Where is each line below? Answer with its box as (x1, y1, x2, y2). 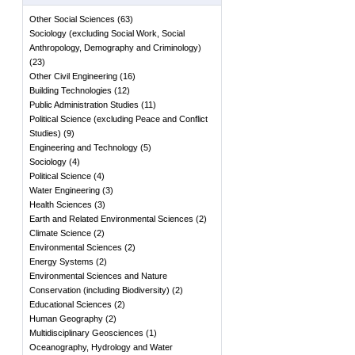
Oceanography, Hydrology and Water (29, 342, 173, 352)
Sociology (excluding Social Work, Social (29, 29, 185, 38)
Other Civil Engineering (29, 71, 117, 81)
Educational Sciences (29, 300, 112, 309)
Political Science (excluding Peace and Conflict (29, 114, 208, 124)
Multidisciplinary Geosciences (29, 328, 143, 338)
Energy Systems (29, 257, 94, 266)
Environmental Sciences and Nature (29, 271, 167, 281)
